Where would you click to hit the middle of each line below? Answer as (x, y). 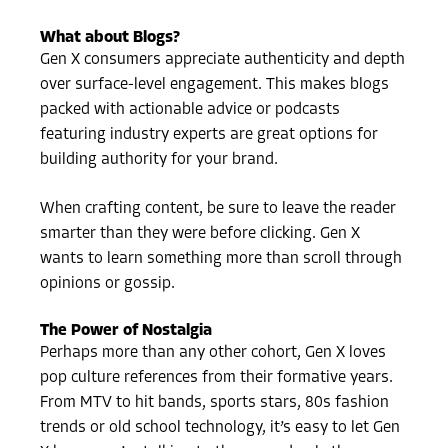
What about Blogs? (110, 38)
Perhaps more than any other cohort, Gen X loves (213, 353)
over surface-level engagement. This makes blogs (215, 85)
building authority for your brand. (159, 160)
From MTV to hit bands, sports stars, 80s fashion (215, 403)
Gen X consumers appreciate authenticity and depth (223, 60)
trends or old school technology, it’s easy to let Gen (220, 428)
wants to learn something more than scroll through (221, 259)
